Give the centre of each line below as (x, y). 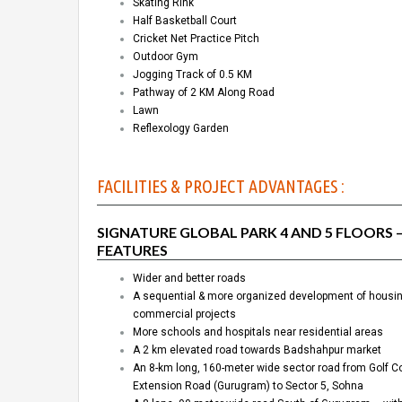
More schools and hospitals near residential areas (258, 332)
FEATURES (132, 250)
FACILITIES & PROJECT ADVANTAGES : (221, 187)
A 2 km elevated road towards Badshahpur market (257, 350)
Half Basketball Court (185, 21)
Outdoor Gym (166, 57)
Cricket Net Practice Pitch (196, 39)
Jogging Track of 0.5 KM (192, 75)
